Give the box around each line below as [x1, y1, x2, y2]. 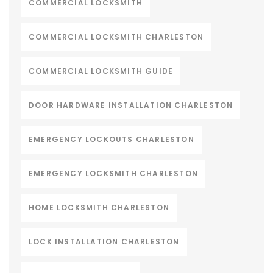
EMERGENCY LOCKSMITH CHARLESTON [29, 168, 198, 179]
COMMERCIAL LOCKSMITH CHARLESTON [29, 32, 204, 43]
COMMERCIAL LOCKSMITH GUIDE [29, 66, 174, 77]
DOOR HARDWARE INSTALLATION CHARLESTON [29, 100, 233, 111]
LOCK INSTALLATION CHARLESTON [29, 236, 180, 247]
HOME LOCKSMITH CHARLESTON [29, 202, 169, 213]
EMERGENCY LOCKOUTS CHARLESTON [29, 134, 194, 145]
